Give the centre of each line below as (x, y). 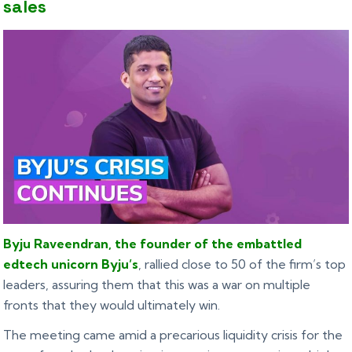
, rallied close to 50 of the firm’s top (242, 264)
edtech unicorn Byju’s (71, 264)
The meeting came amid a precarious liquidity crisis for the (173, 335)
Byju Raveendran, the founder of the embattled (153, 244)
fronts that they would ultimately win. (112, 305)
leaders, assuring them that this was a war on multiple (157, 285)
